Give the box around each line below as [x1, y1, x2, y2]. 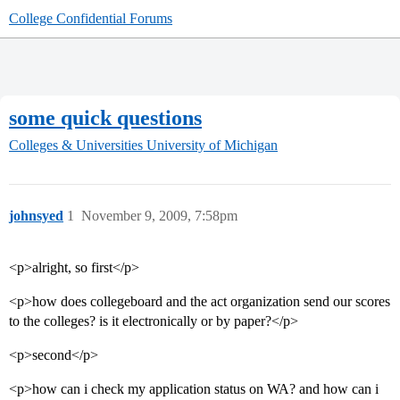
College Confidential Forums [9, 11, 172, 26]
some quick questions [9, 105, 202, 129]
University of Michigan [146, 137, 278, 154]
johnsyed [9, 208, 63, 224]
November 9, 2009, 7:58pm [81, 208, 237, 224]
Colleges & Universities [9, 137, 143, 154]
